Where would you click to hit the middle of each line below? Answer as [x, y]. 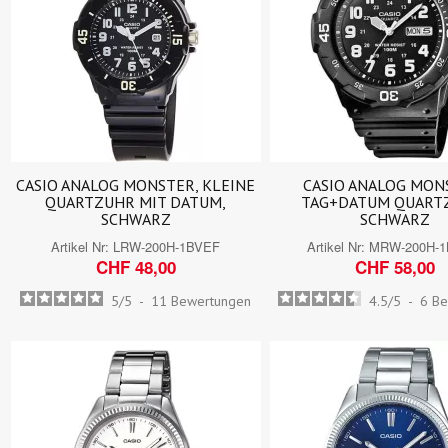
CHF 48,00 [135, 266]
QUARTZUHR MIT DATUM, [136, 201]
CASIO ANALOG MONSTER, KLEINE [136, 184]
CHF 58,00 [394, 266]
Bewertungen [211, 300]
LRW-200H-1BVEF [167, 246]
